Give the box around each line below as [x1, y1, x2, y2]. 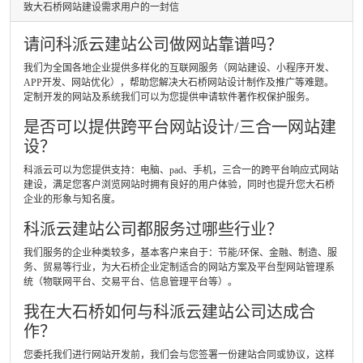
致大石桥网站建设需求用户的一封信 [23, 2, 179, 13]
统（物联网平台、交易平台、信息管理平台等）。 [23, 276, 237, 288]
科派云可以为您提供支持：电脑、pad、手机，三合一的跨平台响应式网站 [23, 164, 339, 176]
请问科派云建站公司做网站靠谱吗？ [23, 36, 283, 53]
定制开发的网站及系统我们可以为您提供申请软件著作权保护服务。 [23, 92, 315, 103]
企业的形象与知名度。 [23, 194, 121, 205]
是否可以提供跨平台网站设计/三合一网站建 [23, 118, 336, 136]
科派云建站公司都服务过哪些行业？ [23, 220, 283, 238]
